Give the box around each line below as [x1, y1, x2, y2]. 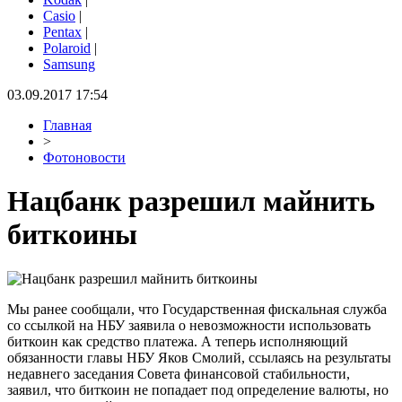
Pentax [43, 24, 82, 39]
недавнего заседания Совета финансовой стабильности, [7, 365, 350, 381]
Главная [43, 118, 92, 133]
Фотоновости [43, 150, 126, 165]
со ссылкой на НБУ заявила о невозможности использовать [7, 317, 371, 333]
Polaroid [43, 40, 91, 56]
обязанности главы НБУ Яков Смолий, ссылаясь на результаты [7, 349, 391, 365]
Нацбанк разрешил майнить [7, 185, 375, 218]
